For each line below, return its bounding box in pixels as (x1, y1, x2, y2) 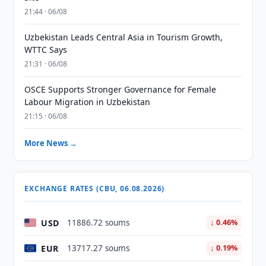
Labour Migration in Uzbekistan (24, 96, 151, 107)
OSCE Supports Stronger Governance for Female (24, 84, 217, 95)
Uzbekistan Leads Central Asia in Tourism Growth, (24, 31, 223, 43)
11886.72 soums (67, 217, 130, 228)
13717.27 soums (67, 243, 130, 254)
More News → (24, 138, 78, 148)
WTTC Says (24, 44, 68, 55)
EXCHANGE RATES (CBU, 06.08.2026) (24, 183, 165, 194)
